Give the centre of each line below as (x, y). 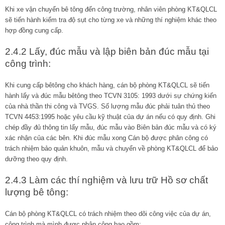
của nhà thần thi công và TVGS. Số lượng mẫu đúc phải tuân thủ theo (107, 106)
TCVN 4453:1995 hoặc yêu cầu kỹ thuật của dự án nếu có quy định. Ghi (110, 117)
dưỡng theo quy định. (36, 159)
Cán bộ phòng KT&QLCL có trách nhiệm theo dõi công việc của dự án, (108, 213)
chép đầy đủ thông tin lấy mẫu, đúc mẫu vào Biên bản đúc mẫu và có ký (111, 127)
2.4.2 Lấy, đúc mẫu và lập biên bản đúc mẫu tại (107, 51)
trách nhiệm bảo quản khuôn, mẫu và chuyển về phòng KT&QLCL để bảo (111, 148)
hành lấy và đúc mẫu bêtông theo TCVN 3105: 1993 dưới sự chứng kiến (111, 95)
